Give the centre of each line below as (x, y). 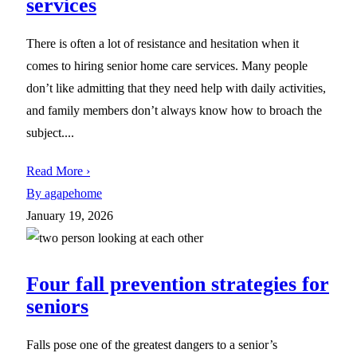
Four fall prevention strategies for (178, 284)
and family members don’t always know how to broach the (174, 110)
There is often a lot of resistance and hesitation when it (163, 43)
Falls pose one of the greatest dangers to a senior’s (152, 344)
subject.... (50, 132)
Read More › (58, 171)
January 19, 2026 (70, 215)
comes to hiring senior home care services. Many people (167, 65)
